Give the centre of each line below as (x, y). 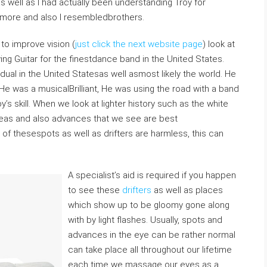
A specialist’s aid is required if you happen (152, 175)
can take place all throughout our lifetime (150, 250)
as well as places (187, 190)
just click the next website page (139, 44)
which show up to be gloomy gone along (149, 205)
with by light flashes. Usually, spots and (145, 220)
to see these (95, 190)
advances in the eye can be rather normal (152, 235)
